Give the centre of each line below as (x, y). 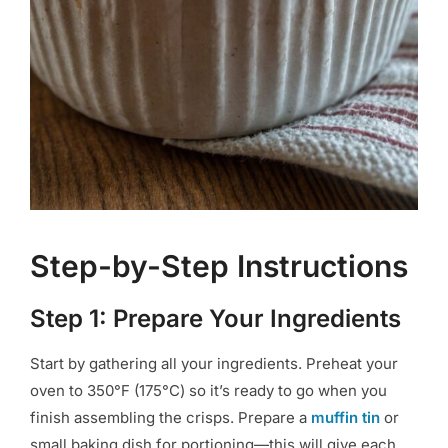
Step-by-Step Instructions (219, 265)
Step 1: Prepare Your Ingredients (215, 318)
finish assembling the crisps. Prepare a (170, 417)
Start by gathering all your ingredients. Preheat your (214, 363)
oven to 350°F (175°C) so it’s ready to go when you (208, 390)
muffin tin (345, 417)
